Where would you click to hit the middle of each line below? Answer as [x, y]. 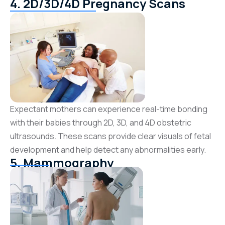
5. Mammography [62, 163]
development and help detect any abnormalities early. [108, 150]
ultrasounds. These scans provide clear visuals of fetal [110, 136]
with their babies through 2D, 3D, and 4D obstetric [101, 123]
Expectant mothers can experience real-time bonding [109, 109]
